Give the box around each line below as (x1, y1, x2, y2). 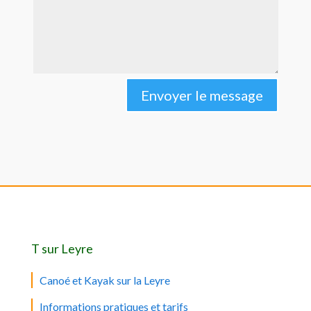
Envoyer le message (140, 86, 263, 103)
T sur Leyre (31, 240, 93, 256)
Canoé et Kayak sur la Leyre (39, 273, 170, 287)
